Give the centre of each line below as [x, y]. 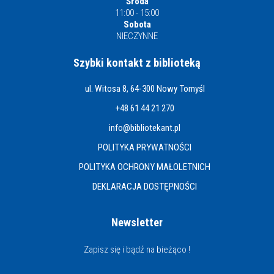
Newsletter [137, 222]
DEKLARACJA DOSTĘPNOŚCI [145, 187]
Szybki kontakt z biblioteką [137, 63]
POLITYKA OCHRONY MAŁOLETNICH [145, 167]
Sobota [137, 24]
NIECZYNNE [137, 36]
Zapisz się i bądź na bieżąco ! [137, 250]
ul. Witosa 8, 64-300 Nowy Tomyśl [145, 89]
